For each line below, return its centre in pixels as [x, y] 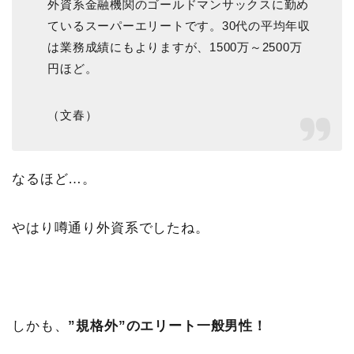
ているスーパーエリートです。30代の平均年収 [179, 26]
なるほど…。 [55, 179]
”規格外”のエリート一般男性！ [168, 326]
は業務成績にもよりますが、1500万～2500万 [175, 47]
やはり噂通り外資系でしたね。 [111, 228]
